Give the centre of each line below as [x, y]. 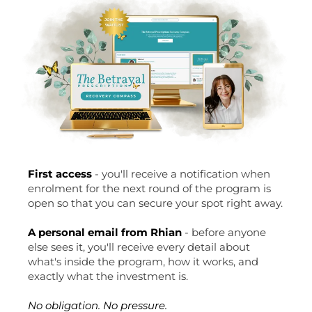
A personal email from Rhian [105, 233]
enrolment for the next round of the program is [149, 189]
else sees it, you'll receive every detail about [139, 247]
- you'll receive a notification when [181, 174]
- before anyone [224, 233]
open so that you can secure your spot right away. [155, 203]
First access [60, 174]
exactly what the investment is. [108, 276]
